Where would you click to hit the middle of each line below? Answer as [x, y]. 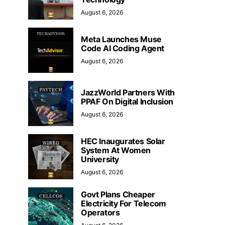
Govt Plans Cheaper [118, 194]
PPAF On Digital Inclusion [127, 101]
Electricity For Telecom [124, 203]
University [100, 159]
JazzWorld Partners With [128, 92]
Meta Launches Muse [121, 39]
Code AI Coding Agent [123, 48]
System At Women [116, 150]
